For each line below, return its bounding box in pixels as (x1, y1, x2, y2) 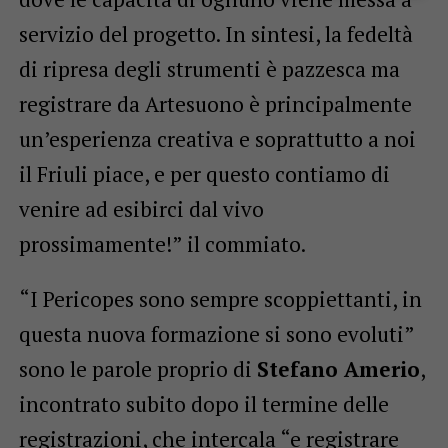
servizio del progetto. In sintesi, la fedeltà (18, 19, 413, 48)
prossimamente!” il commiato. (18, 229, 306, 258)
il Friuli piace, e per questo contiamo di (18, 159, 390, 188)
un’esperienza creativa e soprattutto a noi (18, 124, 416, 153)
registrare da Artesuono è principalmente (18, 89, 412, 118)
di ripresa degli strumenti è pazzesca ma (18, 54, 400, 83)
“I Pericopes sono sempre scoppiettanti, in (18, 284, 422, 313)
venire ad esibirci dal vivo (18, 194, 264, 223)
